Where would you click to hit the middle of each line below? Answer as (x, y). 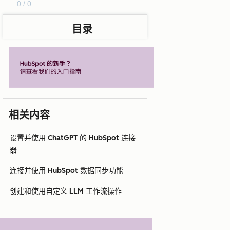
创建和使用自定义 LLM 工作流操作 (66, 191)
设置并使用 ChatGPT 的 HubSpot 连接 (73, 138)
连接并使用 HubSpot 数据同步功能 (66, 171)
